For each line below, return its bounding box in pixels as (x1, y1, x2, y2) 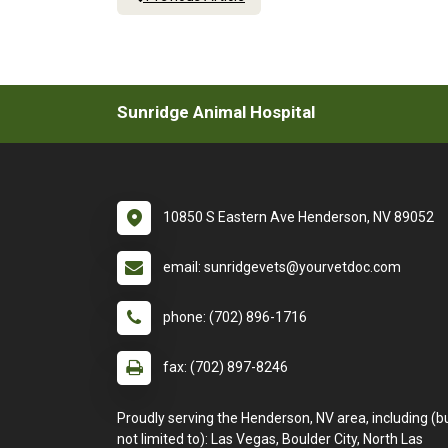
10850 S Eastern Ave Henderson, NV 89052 (163, 209, 434, 225)
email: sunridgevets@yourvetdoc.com (163, 259, 401, 275)
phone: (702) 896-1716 (163, 309, 307, 325)
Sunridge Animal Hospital (117, 102, 315, 122)
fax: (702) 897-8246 (163, 359, 288, 375)
